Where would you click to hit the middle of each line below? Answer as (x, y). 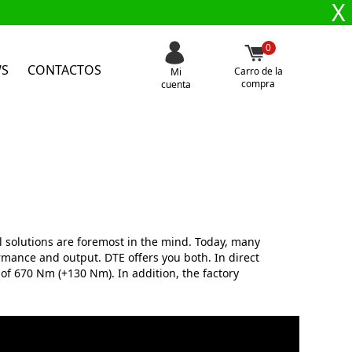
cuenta (176, 84)
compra (258, 84)
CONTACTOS (64, 70)
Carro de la (258, 71)
